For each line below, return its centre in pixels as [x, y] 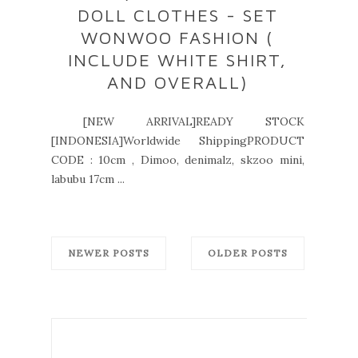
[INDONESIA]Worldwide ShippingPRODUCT [178, 141]
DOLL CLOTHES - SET [177, 15]
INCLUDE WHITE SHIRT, [178, 60]
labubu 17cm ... [88, 179]
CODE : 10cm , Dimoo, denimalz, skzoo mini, [178, 160]
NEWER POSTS [109, 253]
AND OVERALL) [177, 82]
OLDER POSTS [247, 253]
